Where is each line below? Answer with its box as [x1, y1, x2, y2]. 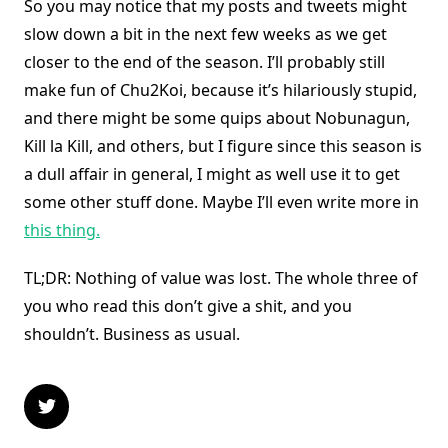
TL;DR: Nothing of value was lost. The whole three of [24, 267, 418, 290]
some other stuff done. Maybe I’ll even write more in [24, 191, 419, 214]
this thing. [24, 219, 100, 242]
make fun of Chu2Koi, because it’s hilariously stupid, [24, 79, 417, 102]
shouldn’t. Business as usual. [24, 323, 240, 346]
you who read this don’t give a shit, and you [24, 295, 352, 318]
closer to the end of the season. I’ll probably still [24, 51, 385, 74]
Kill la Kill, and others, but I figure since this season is [24, 135, 422, 158]
